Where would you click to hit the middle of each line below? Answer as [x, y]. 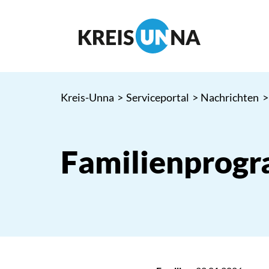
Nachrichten [230, 97]
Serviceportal [157, 97]
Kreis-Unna [87, 97]
